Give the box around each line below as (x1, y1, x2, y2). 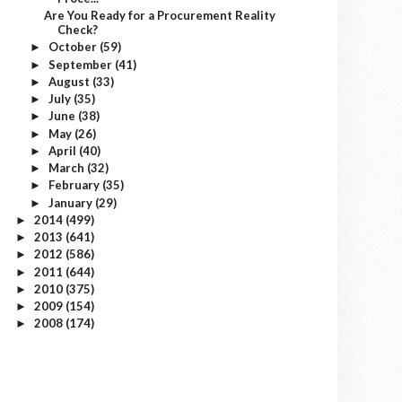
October (48, 39, 100, 55)
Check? (57, 22, 99, 37)
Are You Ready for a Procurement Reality (44, 8, 276, 22)
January (48, 195, 95, 210)
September (48, 57, 115, 72)
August (48, 74, 92, 89)
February (48, 178, 102, 193)
